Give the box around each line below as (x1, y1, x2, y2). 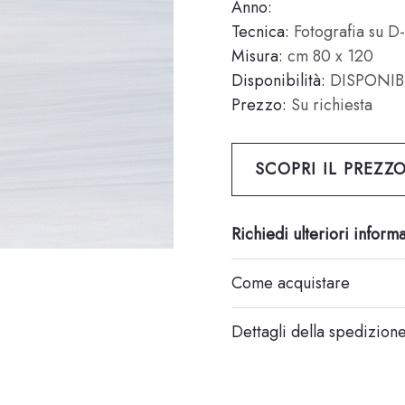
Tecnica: (231, 20, 289, 43)
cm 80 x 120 (283, 44, 373, 68)
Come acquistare (231, 271, 350, 295)
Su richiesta (287, 93, 372, 117)
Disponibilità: (231, 69, 325, 92)
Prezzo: (231, 93, 287, 117)
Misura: (231, 44, 283, 68)
